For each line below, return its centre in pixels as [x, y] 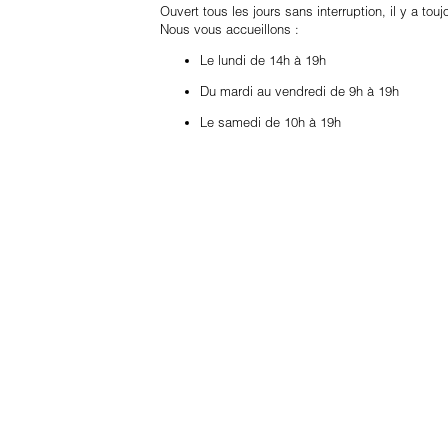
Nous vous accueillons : [229, 28]
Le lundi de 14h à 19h [263, 59]
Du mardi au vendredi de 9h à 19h [299, 90]
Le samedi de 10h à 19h [270, 121]
